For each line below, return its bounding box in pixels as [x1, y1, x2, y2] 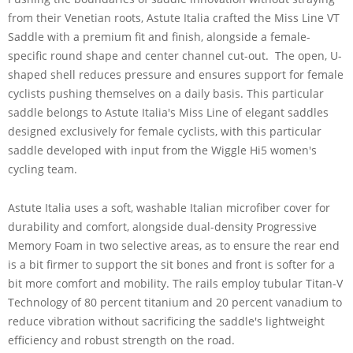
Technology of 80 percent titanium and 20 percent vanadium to [8, 294, 342, 310]
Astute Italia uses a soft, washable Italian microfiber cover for [8, 199, 330, 215]
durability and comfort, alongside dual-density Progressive [8, 218, 317, 234]
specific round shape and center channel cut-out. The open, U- [8, 47, 342, 63]
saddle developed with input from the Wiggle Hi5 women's [8, 142, 317, 158]
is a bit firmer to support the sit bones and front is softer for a [8, 256, 335, 272]
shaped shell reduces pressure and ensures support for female [8, 66, 344, 82]
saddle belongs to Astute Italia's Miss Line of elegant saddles [8, 104, 329, 120]
